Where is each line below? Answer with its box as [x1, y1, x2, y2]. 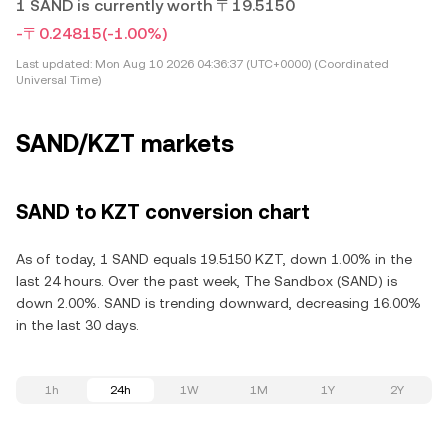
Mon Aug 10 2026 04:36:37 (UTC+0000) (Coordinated [92, 57, 389, 71]
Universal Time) [16, 73, 101, 87]
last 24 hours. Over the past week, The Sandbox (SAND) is [16, 273, 397, 289]
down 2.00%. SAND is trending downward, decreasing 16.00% [16, 295, 421, 311]
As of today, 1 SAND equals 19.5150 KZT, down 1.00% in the [16, 251, 412, 267]
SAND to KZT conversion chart [16, 200, 310, 224]
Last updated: [16, 57, 92, 71]
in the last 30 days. [16, 317, 139, 333]
